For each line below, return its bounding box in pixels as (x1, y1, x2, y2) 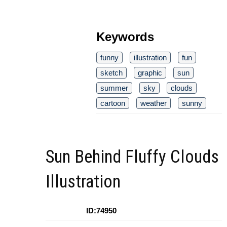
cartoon (100, 99, 125, 108)
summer (100, 84, 128, 93)
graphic (138, 68, 162, 78)
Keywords (96, 30, 154, 44)
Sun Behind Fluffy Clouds (46, 146, 219, 168)
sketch (100, 68, 123, 78)
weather (140, 99, 167, 108)
